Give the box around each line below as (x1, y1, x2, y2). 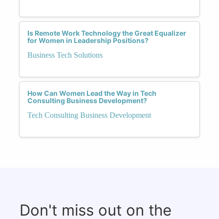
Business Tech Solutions (27, 50, 103, 59)
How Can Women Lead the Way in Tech (27, 88, 156, 97)
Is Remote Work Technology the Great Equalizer (27, 28, 186, 37)
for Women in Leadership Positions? (27, 36, 149, 44)
